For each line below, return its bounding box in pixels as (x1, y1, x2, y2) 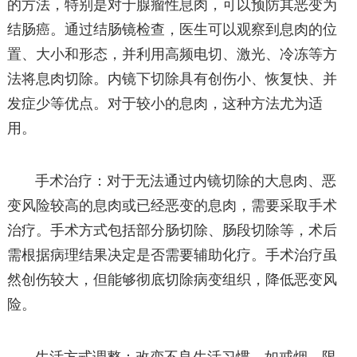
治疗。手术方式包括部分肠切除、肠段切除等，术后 (6, 222, 337, 239)
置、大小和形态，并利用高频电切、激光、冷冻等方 (6, 46, 337, 63)
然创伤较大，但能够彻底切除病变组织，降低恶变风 (6, 272, 337, 288)
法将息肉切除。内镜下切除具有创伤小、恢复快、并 (6, 71, 337, 88)
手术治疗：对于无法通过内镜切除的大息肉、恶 (35, 173, 337, 190)
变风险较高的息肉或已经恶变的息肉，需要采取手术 (6, 198, 337, 214)
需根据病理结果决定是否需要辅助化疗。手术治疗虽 (6, 247, 337, 264)
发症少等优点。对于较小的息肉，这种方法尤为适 (6, 96, 323, 112)
